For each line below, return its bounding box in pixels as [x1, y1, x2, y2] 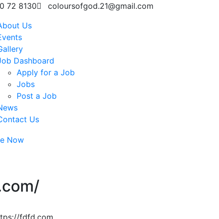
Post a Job [17, 91, 57, 101]
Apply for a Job [17, 67, 75, 77]
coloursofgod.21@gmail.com [48, 1, 153, 11]
